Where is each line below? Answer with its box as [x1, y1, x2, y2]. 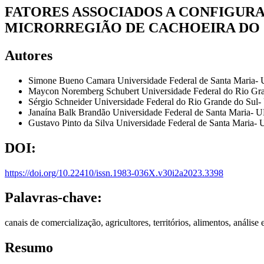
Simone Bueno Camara [28, 75, 117, 85]
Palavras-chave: [5, 190, 102, 206]
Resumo [5, 240, 53, 256]
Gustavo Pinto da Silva [28, 117, 116, 128]
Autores [5, 47, 52, 63]
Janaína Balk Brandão [28, 107, 113, 117]
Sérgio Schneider [28, 96, 94, 107]
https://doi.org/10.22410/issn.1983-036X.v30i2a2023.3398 [5, 167, 223, 178]
